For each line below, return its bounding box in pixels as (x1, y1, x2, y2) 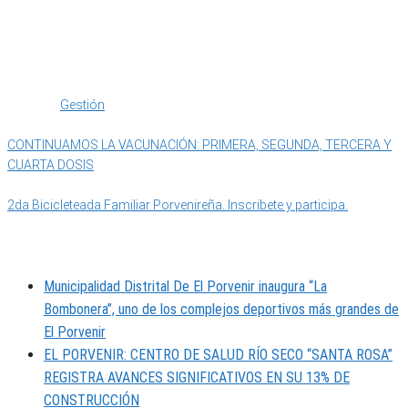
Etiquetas (7, 97, 60, 112)
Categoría (7, 76, 63, 92)
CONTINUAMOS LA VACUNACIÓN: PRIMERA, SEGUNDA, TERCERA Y (7, 137, 392, 152)
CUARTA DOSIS (7, 157, 94, 172)
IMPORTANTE (63, 76, 141, 92)
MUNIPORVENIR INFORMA (7, 234, 186, 255)
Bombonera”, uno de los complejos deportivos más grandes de (44, 301, 399, 319)
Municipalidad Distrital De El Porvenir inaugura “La (44, 278, 327, 296)
